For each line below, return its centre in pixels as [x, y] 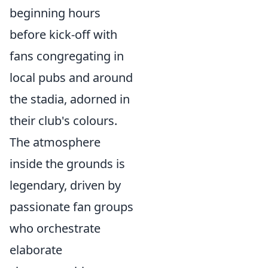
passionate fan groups [71, 207]
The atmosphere [55, 142]
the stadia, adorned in [70, 99]
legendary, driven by [65, 185]
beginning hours [55, 13]
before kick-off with [63, 34]
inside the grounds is [67, 164]
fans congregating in [67, 56]
